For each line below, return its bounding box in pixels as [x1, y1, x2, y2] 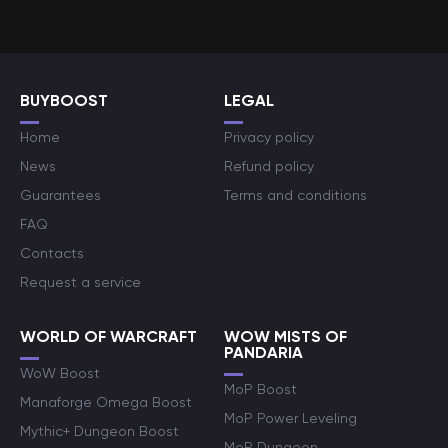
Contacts [20, 245, 84, 261]
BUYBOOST [20, 91, 108, 110]
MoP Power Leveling [224, 410, 357, 426]
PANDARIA [224, 343, 303, 362]
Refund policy [224, 158, 314, 174]
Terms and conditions [224, 187, 367, 203]
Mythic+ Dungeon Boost [20, 423, 179, 439]
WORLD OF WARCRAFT [20, 327, 197, 346]
